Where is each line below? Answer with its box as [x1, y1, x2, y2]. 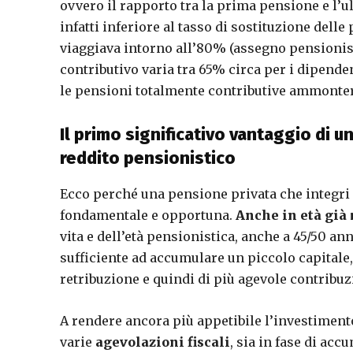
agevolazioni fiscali [95, 334, 230, 350]
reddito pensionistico [60, 147, 236, 169]
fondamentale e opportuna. [60, 207, 236, 223]
